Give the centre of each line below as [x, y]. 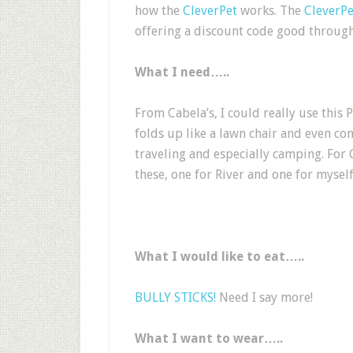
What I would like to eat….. [219, 256]
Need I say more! [264, 297]
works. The [271, 11]
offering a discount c [193, 31]
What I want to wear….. [209, 338]
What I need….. [182, 72]
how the [159, 11]
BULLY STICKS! [175, 297]
